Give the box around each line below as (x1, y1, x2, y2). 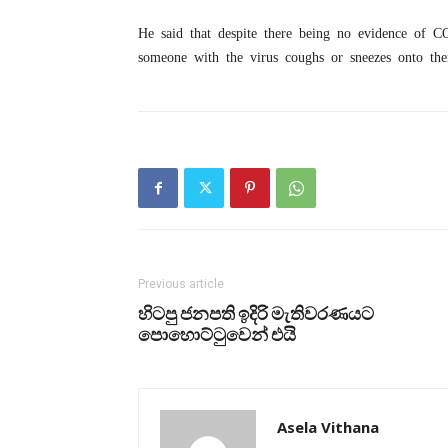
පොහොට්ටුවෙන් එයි (138, 323, 296, 345)
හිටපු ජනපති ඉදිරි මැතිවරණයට (138, 302, 374, 324)
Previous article (138, 277, 224, 291)
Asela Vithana (277, 417, 379, 437)
